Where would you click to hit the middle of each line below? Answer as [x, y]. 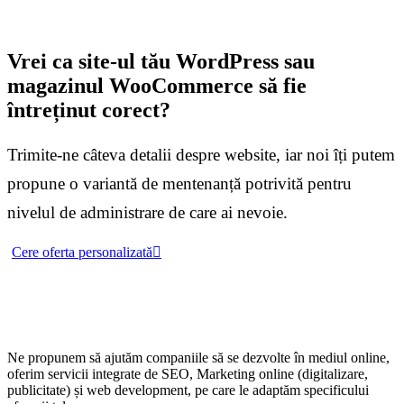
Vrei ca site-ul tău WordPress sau [161, 61]
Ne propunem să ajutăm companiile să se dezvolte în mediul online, [198, 357]
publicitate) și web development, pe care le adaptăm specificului [188, 390]
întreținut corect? [89, 110]
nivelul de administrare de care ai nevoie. [147, 212]
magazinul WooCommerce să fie [157, 85]
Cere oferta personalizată [82, 252]
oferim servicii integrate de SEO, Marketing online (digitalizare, [188, 373]
